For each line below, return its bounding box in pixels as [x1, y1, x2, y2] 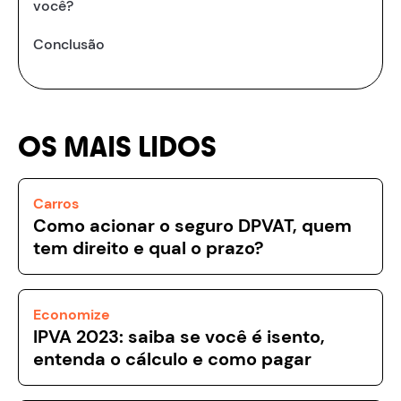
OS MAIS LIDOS [18, 132, 217, 162]
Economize [33, 304, 110, 324]
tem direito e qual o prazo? [33, 235, 264, 260]
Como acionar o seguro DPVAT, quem [33, 213, 352, 237]
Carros [33, 193, 79, 213]
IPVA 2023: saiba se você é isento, [33, 324, 325, 348]
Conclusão [33, 34, 105, 54]
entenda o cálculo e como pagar [33, 346, 311, 371]
